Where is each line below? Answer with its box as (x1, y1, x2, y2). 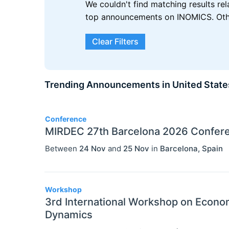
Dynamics (45, 209, 93, 221)
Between (45, 144, 79, 154)
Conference (45, 114, 86, 124)
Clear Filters (92, 36, 139, 47)
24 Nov (79, 144, 106, 154)
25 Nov (123, 144, 149, 154)
